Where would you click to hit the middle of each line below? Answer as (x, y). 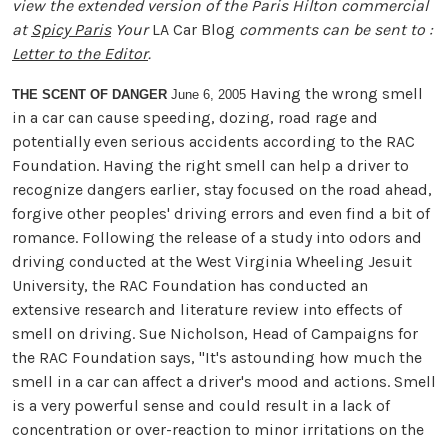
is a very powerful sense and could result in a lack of (201, 406)
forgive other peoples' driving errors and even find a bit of (221, 214)
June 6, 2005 (206, 95)
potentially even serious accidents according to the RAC (213, 142)
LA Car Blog (193, 30)
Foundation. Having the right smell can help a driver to (210, 166)
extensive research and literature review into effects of (207, 310)
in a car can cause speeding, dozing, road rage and (195, 118)
